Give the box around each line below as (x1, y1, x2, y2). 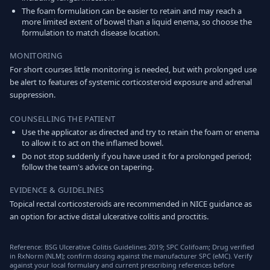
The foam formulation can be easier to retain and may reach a (22, 5, 242, 16)
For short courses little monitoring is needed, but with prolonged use (10, 64, 257, 75)
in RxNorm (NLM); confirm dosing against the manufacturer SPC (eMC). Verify (10, 251, 253, 260)
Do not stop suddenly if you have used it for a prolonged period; (22, 151, 251, 162)
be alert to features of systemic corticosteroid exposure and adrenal (10, 77, 252, 87)
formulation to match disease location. (22, 27, 160, 38)
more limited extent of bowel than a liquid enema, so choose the (22, 16, 252, 27)
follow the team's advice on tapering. (22, 162, 154, 172)
